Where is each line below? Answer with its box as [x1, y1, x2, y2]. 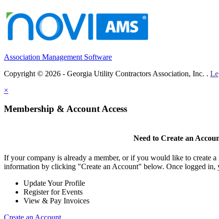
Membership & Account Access [4, 104, 127, 114]
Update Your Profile [23, 178, 85, 187]
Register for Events [23, 187, 83, 196]
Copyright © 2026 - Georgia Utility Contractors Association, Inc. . [4, 69, 210, 78]
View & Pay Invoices [23, 196, 89, 205]
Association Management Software [4, 52, 112, 61]
